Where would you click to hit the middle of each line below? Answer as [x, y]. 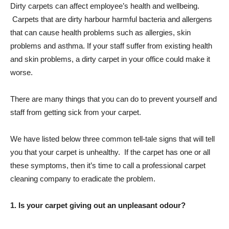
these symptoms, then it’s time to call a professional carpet [108, 165]
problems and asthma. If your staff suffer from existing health [111, 45]
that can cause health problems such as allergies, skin [100, 32]
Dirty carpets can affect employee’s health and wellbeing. [105, 6]
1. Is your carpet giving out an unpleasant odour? [98, 205]
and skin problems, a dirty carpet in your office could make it [110, 59]
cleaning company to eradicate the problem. [83, 178]
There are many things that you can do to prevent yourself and [113, 99]
